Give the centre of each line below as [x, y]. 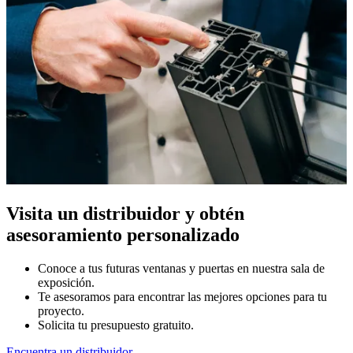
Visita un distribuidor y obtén [125, 214]
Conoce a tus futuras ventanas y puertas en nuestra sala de [181, 269]
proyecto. [61, 311]
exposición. [66, 283]
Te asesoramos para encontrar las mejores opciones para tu [182, 297]
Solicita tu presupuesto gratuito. [116, 325]
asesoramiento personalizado [123, 235]
